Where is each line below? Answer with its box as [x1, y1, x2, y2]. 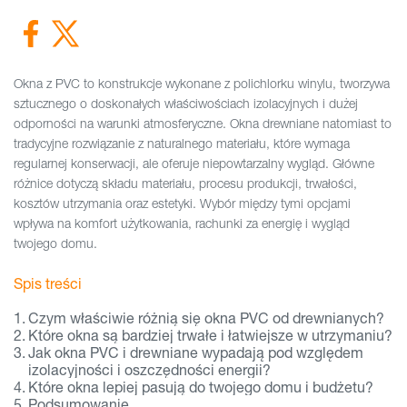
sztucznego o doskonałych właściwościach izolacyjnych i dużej [14, 95, 358, 111]
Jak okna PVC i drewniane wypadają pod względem [28, 343, 364, 361]
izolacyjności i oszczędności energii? [28, 361, 272, 378]
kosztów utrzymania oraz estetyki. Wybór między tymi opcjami [14, 195, 351, 211]
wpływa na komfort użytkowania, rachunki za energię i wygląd [14, 215, 350, 231]
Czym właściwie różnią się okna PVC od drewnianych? [28, 309, 385, 326]
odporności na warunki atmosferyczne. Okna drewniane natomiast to [14, 115, 392, 131]
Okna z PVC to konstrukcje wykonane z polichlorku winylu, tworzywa [14, 75, 390, 91]
